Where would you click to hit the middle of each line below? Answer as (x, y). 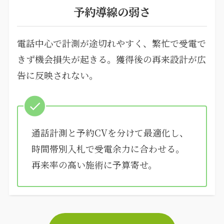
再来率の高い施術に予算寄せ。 (94, 165)
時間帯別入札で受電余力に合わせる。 (108, 149)
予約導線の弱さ (112, 11)
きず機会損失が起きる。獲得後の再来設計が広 (112, 59)
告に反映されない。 (58, 75)
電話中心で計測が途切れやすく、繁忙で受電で (112, 43)
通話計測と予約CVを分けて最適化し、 (110, 133)
